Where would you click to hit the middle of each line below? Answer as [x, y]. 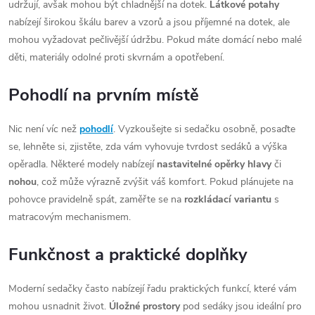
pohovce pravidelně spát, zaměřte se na [96, 199]
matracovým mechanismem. [70, 217]
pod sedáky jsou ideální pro [241, 306]
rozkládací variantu [228, 199]
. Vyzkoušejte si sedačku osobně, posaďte [204, 129]
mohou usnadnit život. [59, 306]
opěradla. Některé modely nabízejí [83, 164]
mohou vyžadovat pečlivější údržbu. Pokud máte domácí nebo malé [155, 39]
